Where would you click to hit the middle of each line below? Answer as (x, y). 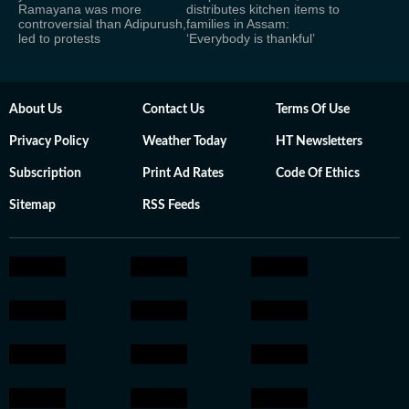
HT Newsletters (319, 142)
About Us (36, 110)
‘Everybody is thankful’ (251, 38)
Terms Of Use (313, 110)
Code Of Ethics (318, 173)
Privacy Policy (49, 142)
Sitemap (32, 205)
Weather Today (184, 142)
